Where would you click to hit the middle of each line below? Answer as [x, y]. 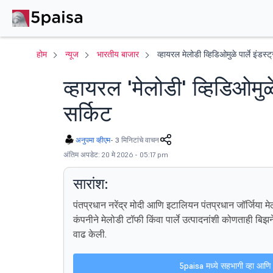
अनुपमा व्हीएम [93, 140]
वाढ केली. [90, 234]
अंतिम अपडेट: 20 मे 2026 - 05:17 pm [115, 154]
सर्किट [87, 114]
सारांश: [90, 184]
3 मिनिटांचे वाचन [137, 140]
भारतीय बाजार [118, 54]
